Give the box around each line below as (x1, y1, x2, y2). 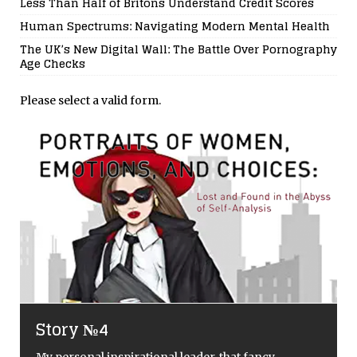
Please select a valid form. (20, 92, 161, 108)
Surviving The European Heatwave (36, 301, 316, 331)
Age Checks (20, 53, 85, 73)
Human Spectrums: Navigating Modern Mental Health (20, 15, 330, 36)
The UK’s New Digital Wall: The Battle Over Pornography (20, 38, 337, 59)
